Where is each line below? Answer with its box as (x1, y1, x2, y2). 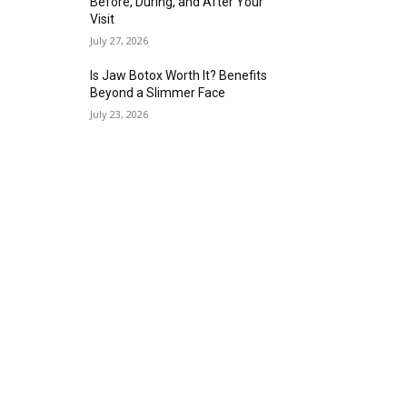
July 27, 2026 (90, 34, 149, 48)
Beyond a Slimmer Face (90, 85, 226, 101)
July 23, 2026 (90, 107, 149, 122)
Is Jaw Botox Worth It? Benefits (90, 68, 268, 84)
